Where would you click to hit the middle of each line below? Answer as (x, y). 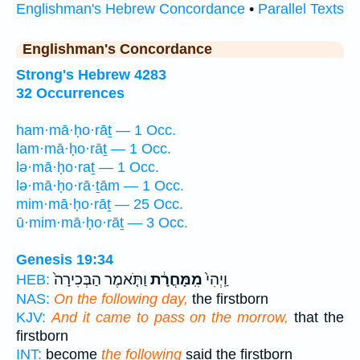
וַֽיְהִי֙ (215, 280)
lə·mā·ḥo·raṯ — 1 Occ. (88, 168)
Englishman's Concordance (117, 49)
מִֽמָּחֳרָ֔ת (175, 280)
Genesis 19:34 (65, 260)
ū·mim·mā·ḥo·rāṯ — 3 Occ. (102, 223)
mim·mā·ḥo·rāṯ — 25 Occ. (100, 205)
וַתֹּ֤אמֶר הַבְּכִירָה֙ (100, 280)
